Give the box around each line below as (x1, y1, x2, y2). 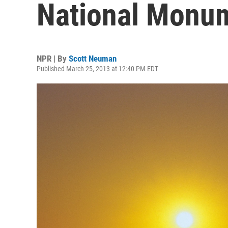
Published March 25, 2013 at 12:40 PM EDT (37, 65, 158, 73)
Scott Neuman (69, 53, 117, 64)
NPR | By (37, 53, 69, 64)
